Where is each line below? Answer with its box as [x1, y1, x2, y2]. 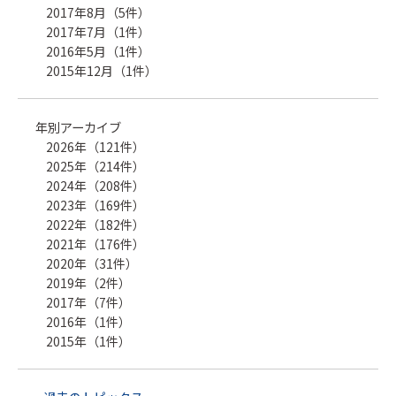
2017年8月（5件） [46, 3, 150, 21]
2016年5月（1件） [46, 42, 150, 60]
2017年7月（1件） [46, 22, 150, 41]
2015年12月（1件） [46, 61, 157, 80]
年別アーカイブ [35, 117, 121, 136]
